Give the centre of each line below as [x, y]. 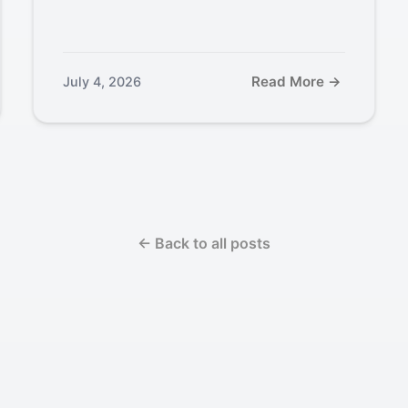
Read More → [297, 81]
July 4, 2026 [102, 82]
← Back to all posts [204, 243]
